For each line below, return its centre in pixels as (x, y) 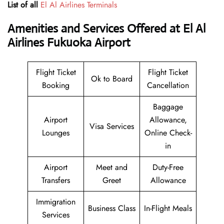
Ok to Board (112, 79)
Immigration (56, 202)
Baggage (168, 107)
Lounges (56, 133)
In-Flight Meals (168, 208)
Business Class (112, 208)
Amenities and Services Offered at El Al (106, 29)
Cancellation (168, 85)
